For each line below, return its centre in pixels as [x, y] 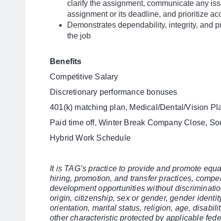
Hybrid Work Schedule [90, 138]
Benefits [66, 61]
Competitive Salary [84, 77]
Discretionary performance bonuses [115, 92]
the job [79, 36]
